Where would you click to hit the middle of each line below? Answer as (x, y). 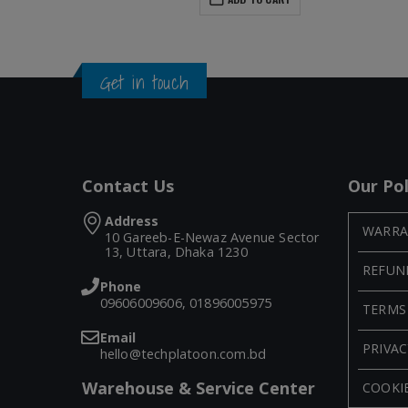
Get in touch (144, 82)
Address (131, 220)
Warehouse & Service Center (198, 388)
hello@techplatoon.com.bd (183, 353)
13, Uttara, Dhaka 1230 (176, 251)
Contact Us (127, 185)
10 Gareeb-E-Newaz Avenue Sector (212, 237)
